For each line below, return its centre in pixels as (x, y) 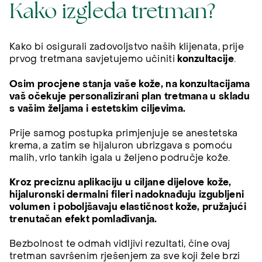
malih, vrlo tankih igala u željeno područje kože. (120, 158)
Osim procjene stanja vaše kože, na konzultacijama (130, 84)
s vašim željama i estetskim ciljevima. (98, 108)
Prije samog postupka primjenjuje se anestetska (124, 133)
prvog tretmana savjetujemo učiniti (94, 59)
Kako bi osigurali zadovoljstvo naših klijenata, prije (127, 47)
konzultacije (206, 59)
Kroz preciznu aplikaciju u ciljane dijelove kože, (120, 183)
